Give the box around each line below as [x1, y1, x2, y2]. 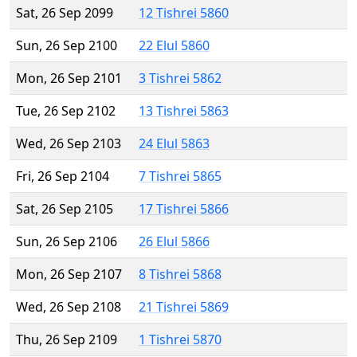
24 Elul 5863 [139, 135, 210, 153]
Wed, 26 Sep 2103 [16, 135, 121, 153]
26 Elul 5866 [139, 233, 210, 251]
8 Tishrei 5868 [139, 265, 222, 284]
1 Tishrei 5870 [139, 331, 222, 349]
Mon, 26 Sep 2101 [16, 69, 122, 88]
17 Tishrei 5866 [139, 200, 229, 218]
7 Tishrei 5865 [139, 167, 222, 186]
